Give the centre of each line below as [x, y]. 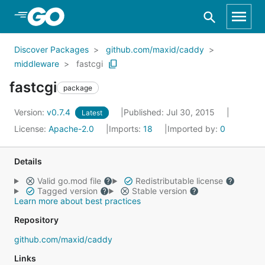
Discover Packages [51, 49]
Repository [36, 220]
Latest [92, 113]
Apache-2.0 [71, 129]
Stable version [159, 191]
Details [28, 161]
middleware [37, 64]
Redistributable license [179, 181]
